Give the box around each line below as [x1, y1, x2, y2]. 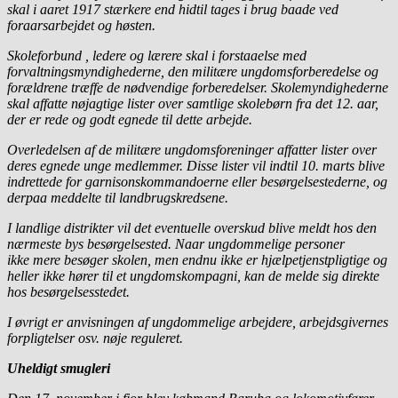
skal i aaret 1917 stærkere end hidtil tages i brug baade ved [7, 2, 338, 18]
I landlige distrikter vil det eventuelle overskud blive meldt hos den [7, 220, 377, 236]
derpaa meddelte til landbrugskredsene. [7, 190, 228, 206]
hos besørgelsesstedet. [7, 284, 130, 300]
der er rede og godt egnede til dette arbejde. [7, 112, 252, 128]
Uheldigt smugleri [7, 361, 110, 377]
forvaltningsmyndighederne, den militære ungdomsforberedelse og [7, 64, 378, 80]
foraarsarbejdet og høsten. [7, 18, 155, 34]
